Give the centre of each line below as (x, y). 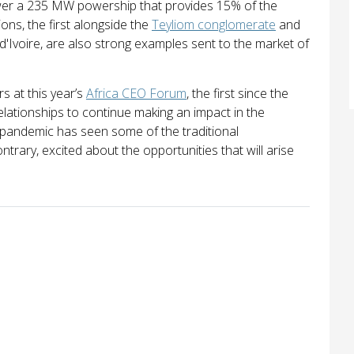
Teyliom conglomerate (214, 24)
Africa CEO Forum (136, 93)
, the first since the (237, 93)
